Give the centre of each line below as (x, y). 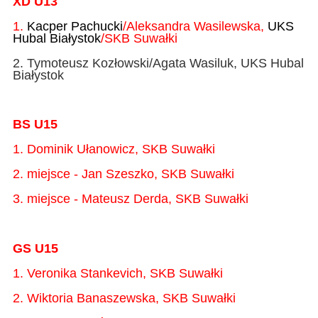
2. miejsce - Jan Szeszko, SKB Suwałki (123, 174)
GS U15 (35, 248)
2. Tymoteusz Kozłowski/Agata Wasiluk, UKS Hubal (158, 63)
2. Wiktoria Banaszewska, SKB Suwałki (124, 298)
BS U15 (35, 125)
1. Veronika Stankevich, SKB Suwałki (117, 273)
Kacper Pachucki (75, 26)
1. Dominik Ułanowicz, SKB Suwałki (114, 149)
